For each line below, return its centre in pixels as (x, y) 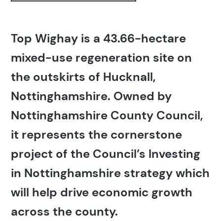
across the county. (65, 211)
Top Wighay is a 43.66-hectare (99, 38)
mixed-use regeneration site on (102, 57)
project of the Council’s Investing (106, 153)
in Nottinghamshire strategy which (110, 173)
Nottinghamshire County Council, (107, 115)
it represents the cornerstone (97, 134)
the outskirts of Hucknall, (84, 76)
